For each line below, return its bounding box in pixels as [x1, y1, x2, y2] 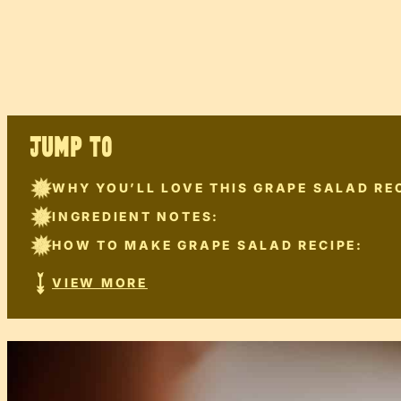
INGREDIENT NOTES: [52, 209, 220, 225]
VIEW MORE [52, 276, 148, 291]
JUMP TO [30, 135, 113, 160]
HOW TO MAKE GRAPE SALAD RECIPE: [52, 238, 363, 253]
